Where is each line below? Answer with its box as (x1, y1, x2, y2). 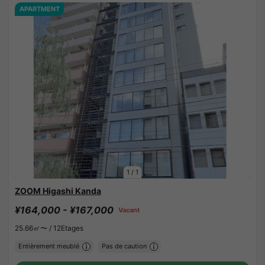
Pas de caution (101, 242, 147, 251)
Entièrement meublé (18, 242, 79, 251)
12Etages (53, 224, 83, 233)
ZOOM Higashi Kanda (15, 186, 101, 196)
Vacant (118, 205, 140, 214)
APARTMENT (19, 5, 60, 14)
